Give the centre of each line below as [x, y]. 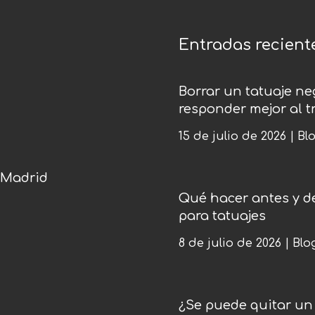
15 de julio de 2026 [232, 137]
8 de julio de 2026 [230, 244]
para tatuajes [222, 216]
